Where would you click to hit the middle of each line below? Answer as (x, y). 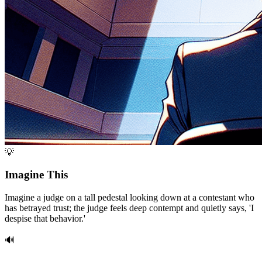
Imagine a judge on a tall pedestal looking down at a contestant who (130, 198)
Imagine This (36, 175)
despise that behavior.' (45, 219)
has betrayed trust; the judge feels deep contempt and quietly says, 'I (129, 208)
